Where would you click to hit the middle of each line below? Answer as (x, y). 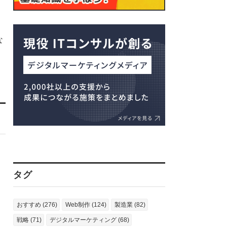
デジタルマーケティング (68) (89, 220)
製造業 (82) (130, 205)
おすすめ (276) (37, 205)
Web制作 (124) (86, 205)
